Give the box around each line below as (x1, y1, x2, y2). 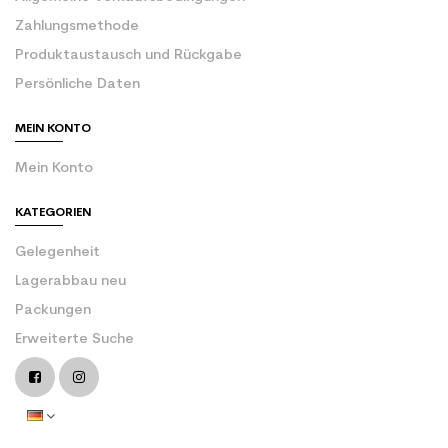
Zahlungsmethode (15, 18, 139, 34)
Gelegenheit (15, 244, 100, 260)
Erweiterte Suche (15, 331, 134, 347)
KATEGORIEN (15, 206, 91, 219)
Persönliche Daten (15, 76, 140, 92)
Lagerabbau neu (15, 273, 126, 289)
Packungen (15, 302, 91, 318)
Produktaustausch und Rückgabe (15, 47, 242, 63)
